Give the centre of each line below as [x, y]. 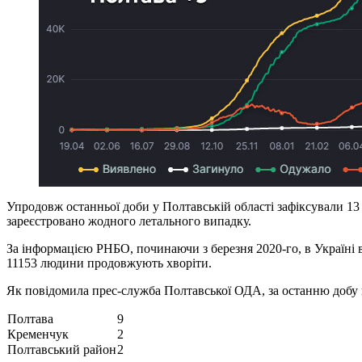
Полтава [30, 318]
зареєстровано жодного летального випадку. [129, 221]
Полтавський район [62, 349]
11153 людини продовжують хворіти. [109, 263]
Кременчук [38, 334]
